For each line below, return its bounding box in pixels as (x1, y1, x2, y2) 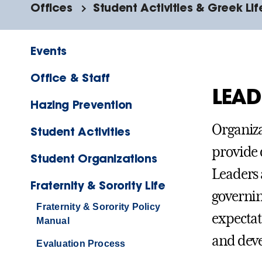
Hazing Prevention (30, 97, 132, 112)
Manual (36, 216, 70, 226)
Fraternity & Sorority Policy (36, 202, 161, 212)
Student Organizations (30, 151, 157, 166)
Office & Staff (30, 70, 110, 85)
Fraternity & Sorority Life (30, 178, 166, 193)
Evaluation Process (36, 239, 126, 249)
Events (30, 43, 67, 58)
